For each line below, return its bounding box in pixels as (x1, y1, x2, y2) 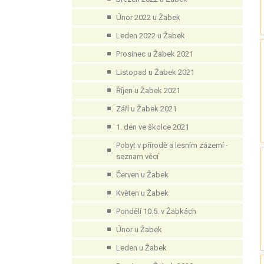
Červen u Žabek (116, 170, 169, 179)
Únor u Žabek (116, 225, 162, 234)
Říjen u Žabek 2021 (116, 86, 180, 95)
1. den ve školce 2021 (116, 123, 189, 131)
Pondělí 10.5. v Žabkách (116, 207, 196, 216)
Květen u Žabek (116, 189, 169, 197)
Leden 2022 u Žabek (116, 31, 185, 40)
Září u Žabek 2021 (116, 104, 177, 113)
